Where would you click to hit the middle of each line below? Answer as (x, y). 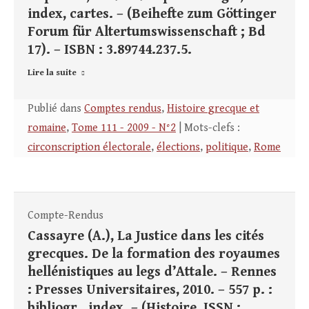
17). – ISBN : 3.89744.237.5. (110, 50)
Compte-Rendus (66, 216)
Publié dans (56, 109)
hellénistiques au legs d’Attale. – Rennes (152, 272)
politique (227, 148)
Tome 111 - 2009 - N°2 (124, 128)
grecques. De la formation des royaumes (154, 255)
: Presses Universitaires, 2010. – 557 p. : (150, 290)
